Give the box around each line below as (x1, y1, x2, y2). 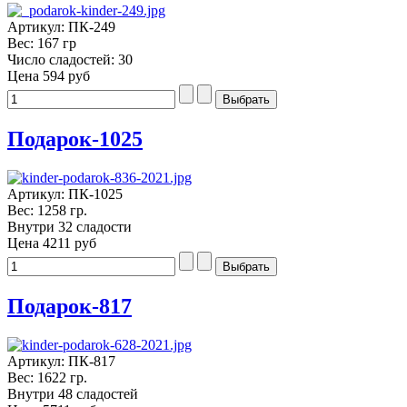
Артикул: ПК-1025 (7, 185, 123, 202)
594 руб (43, 68, 90, 84)
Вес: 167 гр (7, 35, 76, 52)
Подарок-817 (7, 293, 132, 318)
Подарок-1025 (7, 127, 143, 152)
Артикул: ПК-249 (7, 19, 115, 35)
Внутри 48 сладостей (7, 385, 138, 402)
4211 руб (43, 234, 96, 251)
